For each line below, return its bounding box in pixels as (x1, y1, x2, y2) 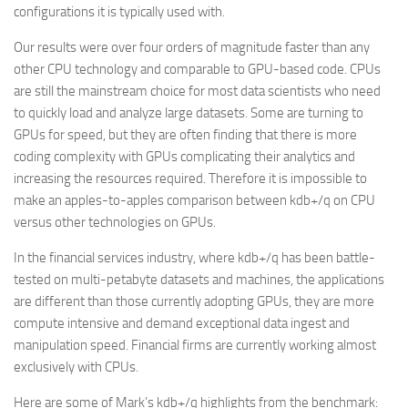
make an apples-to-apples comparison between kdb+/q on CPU (14, 192, 375, 209)
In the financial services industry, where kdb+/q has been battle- (14, 250, 375, 266)
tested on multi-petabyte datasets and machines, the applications (14, 271, 384, 288)
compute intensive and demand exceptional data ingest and (14, 315, 350, 331)
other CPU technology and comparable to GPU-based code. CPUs (14, 61, 381, 77)
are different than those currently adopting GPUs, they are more (14, 293, 374, 310)
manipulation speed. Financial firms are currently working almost (14, 337, 376, 353)
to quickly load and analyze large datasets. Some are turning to (14, 105, 363, 121)
